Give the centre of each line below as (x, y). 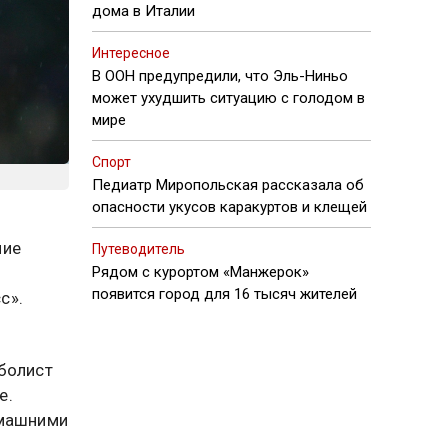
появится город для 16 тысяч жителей (224, 294)
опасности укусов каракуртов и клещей (229, 207)
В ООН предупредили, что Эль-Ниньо (220, 76)
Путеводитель (138, 249)
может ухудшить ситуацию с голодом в (228, 98)
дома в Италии (143, 11)
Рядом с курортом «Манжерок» (200, 272)
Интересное (131, 53)
